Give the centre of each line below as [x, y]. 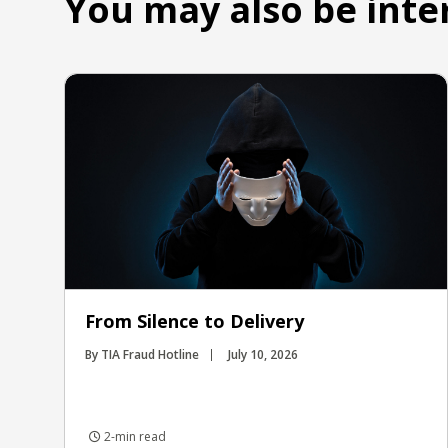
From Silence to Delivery [194, 320]
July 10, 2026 [263, 354]
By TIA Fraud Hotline [142, 354]
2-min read [133, 436]
